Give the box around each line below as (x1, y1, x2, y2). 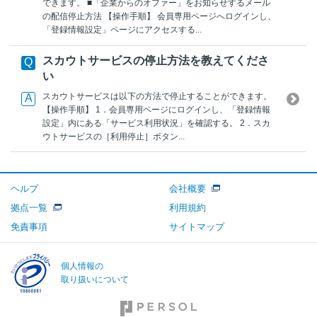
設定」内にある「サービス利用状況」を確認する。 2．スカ (42, 117, 270, 128)
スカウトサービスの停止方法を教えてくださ (42, 54, 269, 67)
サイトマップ (169, 221, 224, 232)
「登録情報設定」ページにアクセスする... (42, 25, 202, 35)
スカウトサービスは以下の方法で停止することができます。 (42, 91, 272, 101)
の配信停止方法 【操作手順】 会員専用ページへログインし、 (42, 11, 276, 22)
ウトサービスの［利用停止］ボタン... (42, 131, 185, 142)
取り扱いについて (61, 274, 129, 284)
